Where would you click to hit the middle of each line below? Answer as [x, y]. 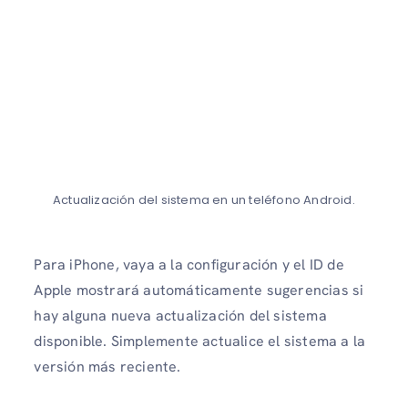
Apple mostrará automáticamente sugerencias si [199, 291]
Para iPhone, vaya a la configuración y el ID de [189, 265]
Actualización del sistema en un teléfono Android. [204, 200]
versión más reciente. [107, 367]
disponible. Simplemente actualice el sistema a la [200, 342]
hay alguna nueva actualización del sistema [180, 316]
